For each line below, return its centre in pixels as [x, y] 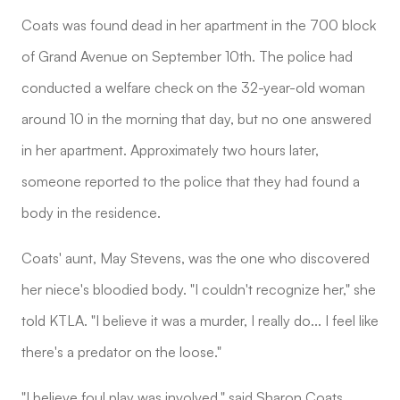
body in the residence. [91, 212]
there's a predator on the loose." [121, 351]
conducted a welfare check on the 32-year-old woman [193, 87]
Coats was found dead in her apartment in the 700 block [199, 25]
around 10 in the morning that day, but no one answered [196, 118]
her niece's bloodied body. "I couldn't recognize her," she [199, 289]
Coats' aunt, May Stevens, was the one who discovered [196, 258]
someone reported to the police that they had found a [191, 181]
